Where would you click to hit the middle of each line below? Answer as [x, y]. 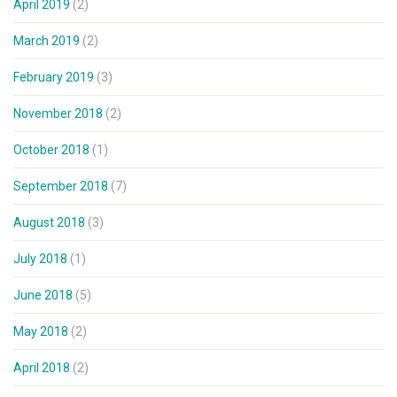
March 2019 [47, 41]
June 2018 [43, 296]
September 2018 [61, 187]
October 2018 [51, 150]
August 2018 [49, 223]
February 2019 [54, 78]
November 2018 [58, 114]
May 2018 [41, 332]
